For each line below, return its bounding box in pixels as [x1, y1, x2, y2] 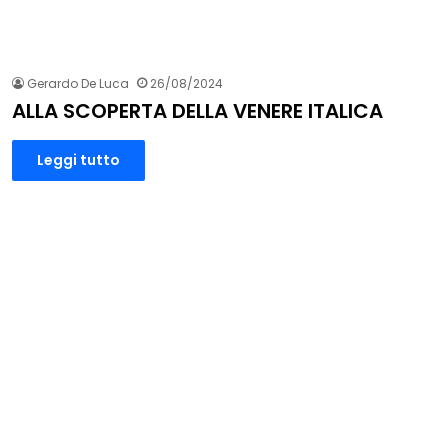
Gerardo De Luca [27, 75, 129, 93]
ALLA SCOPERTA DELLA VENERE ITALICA [12, 97, 383, 126]
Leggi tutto [37, 150, 120, 171]
